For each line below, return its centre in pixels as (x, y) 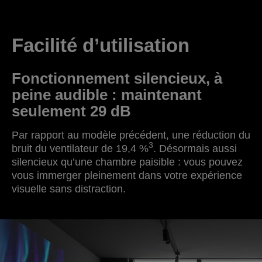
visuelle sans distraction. (69, 189)
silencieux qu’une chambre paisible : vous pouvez (127, 162)
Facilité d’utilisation (101, 45)
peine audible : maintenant (107, 94)
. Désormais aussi (195, 148)
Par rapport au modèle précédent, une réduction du (131, 135)
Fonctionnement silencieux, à (117, 78)
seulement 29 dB (71, 111)
